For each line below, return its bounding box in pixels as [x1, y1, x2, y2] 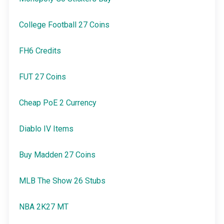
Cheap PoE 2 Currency [18, 98, 96, 108]
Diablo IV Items [18, 124, 73, 134]
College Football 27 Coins [18, 20, 109, 30]
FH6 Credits [18, 46, 61, 56]
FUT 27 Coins [18, 72, 66, 82]
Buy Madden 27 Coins [18, 150, 95, 160]
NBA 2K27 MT [18, 202, 68, 212]
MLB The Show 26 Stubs [18, 176, 105, 186]
